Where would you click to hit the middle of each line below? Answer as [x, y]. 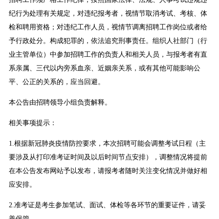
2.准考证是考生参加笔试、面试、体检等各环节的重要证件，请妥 [107, 205]
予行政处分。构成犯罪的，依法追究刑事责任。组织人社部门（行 [108, 41]
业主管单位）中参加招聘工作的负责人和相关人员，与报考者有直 [108, 55]
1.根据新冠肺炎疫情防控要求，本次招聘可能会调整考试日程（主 [107, 144]
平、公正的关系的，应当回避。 [56, 82]
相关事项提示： [33, 123]
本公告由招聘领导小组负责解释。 [60, 103]
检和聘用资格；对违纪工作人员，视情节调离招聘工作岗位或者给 [108, 27]
